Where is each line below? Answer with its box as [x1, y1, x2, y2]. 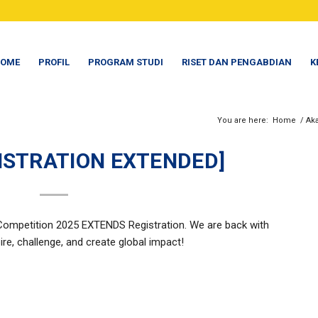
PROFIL [38, 57, 70, 67]
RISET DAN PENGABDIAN [182, 57, 292, 67]
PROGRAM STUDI [88, 57, 164, 67]
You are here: [217, 116, 268, 125]
